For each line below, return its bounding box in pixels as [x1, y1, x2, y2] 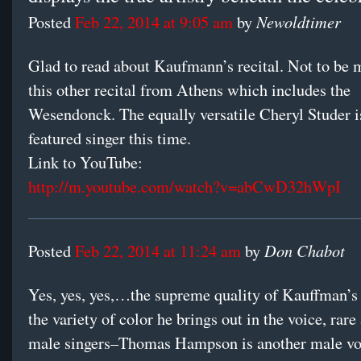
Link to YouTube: [28, 151, 143, 174]
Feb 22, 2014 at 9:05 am [75, 11, 233, 34]
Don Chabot [264, 239, 345, 262]
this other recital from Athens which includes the [28, 79, 351, 102]
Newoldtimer [256, 10, 341, 33]
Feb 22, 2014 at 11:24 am [75, 240, 241, 263]
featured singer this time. [28, 127, 191, 150]
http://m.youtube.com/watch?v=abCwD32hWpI [28, 176, 341, 198]
